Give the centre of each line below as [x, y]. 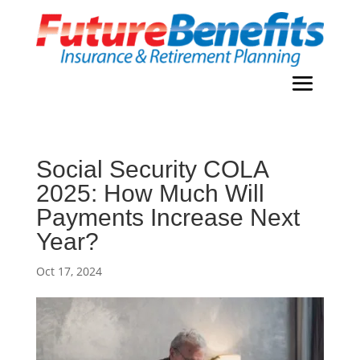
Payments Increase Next [168, 217]
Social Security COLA [151, 169]
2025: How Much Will [150, 193]
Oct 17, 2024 [69, 271]
